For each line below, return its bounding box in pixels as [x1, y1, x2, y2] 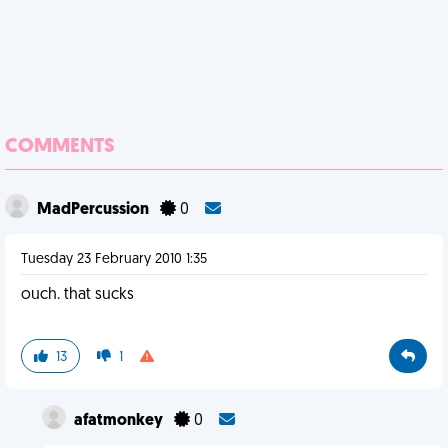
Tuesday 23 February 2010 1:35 [21, 252, 207, 267]
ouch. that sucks [21, 287, 134, 303]
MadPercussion [37, 202, 152, 218]
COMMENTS [5, 137, 115, 157]
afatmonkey [73, 413, 166, 429]
